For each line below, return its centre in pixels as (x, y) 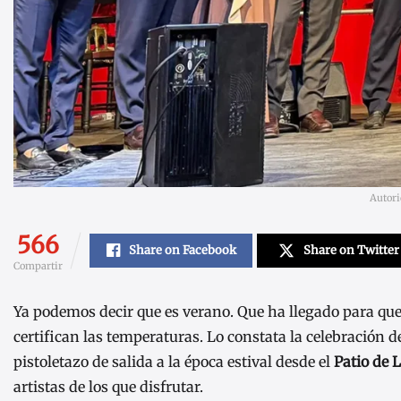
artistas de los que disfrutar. (108, 387)
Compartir (38, 266)
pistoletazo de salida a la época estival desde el (174, 362)
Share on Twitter (351, 250)
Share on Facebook (182, 250)
